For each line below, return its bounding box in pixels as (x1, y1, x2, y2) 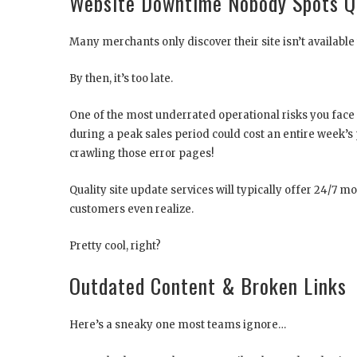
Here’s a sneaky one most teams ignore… (69, 317, 286, 331)
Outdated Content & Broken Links (69, 269, 347, 301)
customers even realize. (69, 202, 194, 216)
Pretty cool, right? (69, 238, 161, 253)
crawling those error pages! (69, 146, 214, 160)
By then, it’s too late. (69, 71, 173, 85)
